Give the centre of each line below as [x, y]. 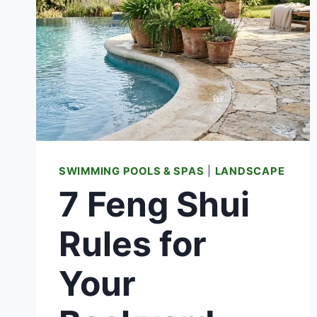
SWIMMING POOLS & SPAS [132, 171]
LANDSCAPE [250, 171]
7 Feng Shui [154, 204]
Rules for [133, 243]
